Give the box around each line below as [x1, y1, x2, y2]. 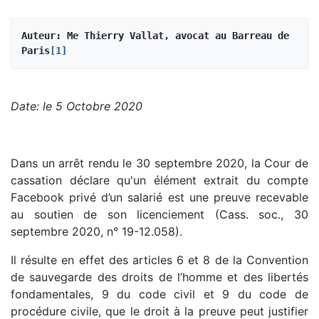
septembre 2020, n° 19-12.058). [11, 224, 182, 239]
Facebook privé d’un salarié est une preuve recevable [11, 189, 308, 204]
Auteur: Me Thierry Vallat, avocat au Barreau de [21, 29, 289, 41]
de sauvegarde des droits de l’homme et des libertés [11, 269, 308, 284]
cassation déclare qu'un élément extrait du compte [11, 172, 308, 187]
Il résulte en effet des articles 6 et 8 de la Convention [11, 252, 308, 267]
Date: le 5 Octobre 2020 [11, 98, 142, 113]
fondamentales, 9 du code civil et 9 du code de [11, 286, 308, 301]
